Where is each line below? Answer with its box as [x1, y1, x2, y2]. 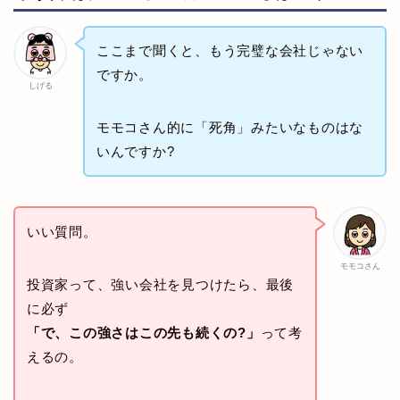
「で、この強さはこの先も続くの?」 [26, 324, 261, 340]
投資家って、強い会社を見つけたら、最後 [26, 276, 295, 292]
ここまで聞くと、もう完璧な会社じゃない [96, 43, 364, 59]
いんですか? [96, 144, 175, 160]
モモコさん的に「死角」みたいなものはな [96, 120, 364, 136]
